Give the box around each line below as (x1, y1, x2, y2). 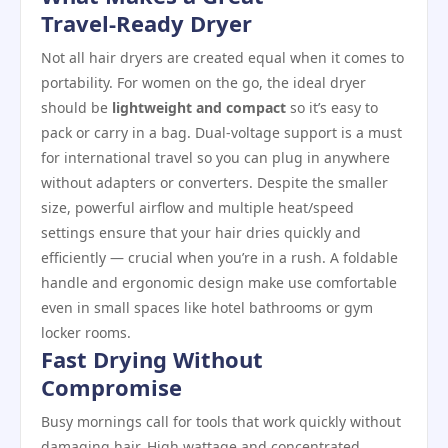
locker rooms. (41, 322, 131, 342)
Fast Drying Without (41, 343, 263, 374)
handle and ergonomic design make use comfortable (41, 272, 397, 292)
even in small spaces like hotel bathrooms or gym (41, 297, 373, 317)
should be (41, 97, 112, 117)
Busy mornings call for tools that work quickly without (41, 411, 401, 431)
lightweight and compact (112, 97, 286, 117)
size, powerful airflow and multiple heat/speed (41, 197, 354, 217)
